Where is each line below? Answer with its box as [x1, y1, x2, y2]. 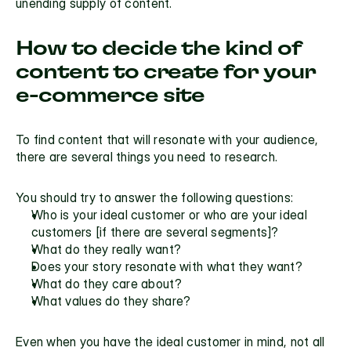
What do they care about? [31, 276, 182, 292]
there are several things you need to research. [16, 149, 278, 165]
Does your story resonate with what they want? [31, 259, 302, 275]
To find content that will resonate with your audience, [16, 132, 319, 148]
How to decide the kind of [16, 38, 301, 60]
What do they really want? [31, 241, 182, 258]
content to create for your [16, 62, 316, 83]
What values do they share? [31, 293, 191, 309]
